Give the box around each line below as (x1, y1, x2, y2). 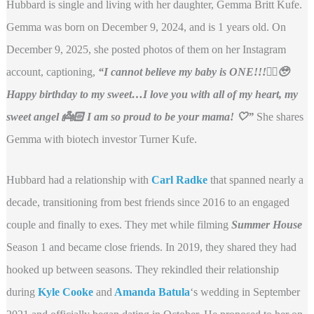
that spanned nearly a (207, 173, 303, 186)
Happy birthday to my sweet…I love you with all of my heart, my (6, 88, 298, 101)
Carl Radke (151, 173, 207, 186)
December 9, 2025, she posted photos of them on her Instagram (6, 43, 286, 56)
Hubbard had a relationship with (6, 173, 151, 186)
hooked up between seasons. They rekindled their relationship (6, 263, 279, 275)
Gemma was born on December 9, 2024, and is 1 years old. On (6, 21, 286, 34)
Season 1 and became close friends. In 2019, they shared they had (6, 240, 296, 253)
